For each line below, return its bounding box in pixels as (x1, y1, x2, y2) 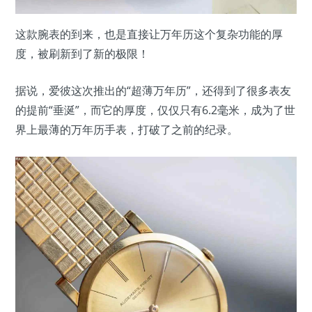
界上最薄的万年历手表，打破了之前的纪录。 (15, 121, 238, 137)
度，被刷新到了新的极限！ (15, 45, 149, 61)
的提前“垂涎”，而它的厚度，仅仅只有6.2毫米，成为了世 (15, 102, 295, 118)
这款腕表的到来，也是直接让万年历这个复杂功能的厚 (15, 26, 283, 42)
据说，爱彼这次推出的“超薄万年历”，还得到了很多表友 (15, 82, 291, 98)
